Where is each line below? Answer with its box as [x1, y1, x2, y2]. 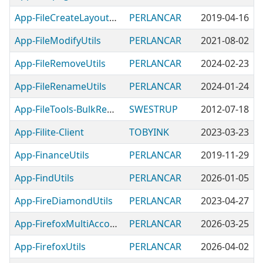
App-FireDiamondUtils [15, 194, 113, 207]
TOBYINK [129, 126, 169, 139]
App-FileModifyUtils [15, 34, 101, 47]
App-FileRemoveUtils [15, 57, 106, 70]
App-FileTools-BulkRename [107, 103, 114, 116]
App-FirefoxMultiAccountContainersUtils [110, 217, 117, 230]
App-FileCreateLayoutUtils [109, 11, 117, 24]
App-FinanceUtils [15, 149, 89, 161]
